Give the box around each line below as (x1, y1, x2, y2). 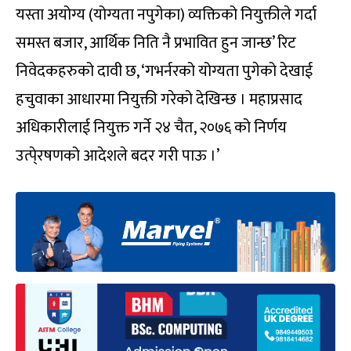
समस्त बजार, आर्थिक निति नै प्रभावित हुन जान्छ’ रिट (16, 30, 296, 57)
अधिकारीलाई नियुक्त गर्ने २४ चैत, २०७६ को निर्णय (16, 114, 287, 142)
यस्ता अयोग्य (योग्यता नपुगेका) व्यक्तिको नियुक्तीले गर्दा (16, 2, 317, 29)
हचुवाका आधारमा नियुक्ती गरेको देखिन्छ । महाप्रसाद (16, 86, 302, 114)
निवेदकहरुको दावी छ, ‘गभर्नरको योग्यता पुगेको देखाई (16, 58, 313, 85)
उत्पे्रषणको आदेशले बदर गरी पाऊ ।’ (16, 143, 219, 170)
